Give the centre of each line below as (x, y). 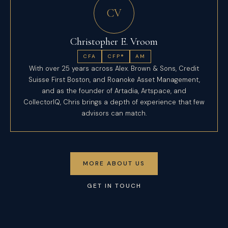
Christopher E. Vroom (114, 42)
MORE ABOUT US (114, 163)
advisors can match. (114, 113)
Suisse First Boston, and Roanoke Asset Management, (114, 80)
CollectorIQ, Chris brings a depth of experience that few (114, 102)
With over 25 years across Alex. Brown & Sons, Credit (114, 68)
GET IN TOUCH (114, 186)
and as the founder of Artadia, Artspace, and (114, 91)
